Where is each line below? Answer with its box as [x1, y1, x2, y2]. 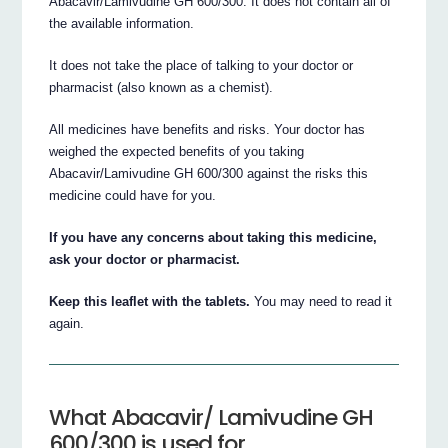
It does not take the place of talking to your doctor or [49, 58, 354, 74]
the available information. [49, 16, 195, 32]
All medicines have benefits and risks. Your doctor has [49, 122, 366, 138]
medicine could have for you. [49, 188, 217, 204]
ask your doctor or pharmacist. [49, 252, 241, 268]
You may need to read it [250, 294, 393, 310]
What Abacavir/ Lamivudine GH [49, 401, 374, 433]
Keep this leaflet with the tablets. [49, 294, 251, 310]
